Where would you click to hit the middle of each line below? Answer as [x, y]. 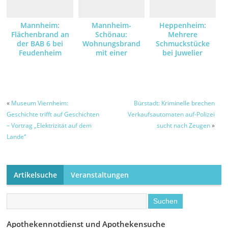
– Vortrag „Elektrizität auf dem [49, 126]
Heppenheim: [182, 25]
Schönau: [111, 34]
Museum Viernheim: [40, 103]
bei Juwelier [183, 53]
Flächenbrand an [40, 34]
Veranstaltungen [99, 175]
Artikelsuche [35, 175]
